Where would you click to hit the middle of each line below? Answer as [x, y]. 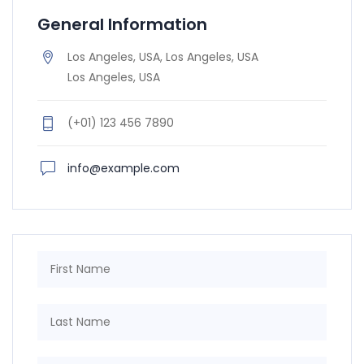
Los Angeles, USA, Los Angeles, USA [163, 56]
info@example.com [123, 168]
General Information [122, 24]
